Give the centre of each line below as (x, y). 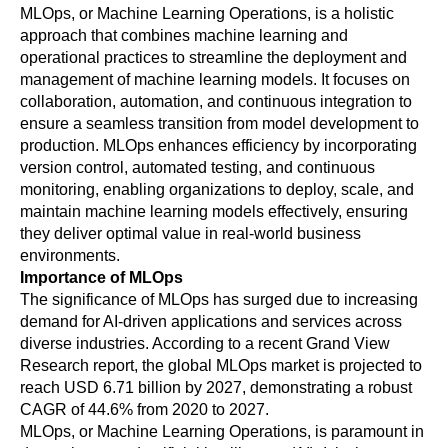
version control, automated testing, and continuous (197, 167)
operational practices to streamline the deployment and (213, 57)
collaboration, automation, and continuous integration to (216, 101)
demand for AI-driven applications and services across (211, 321)
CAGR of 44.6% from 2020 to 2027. (144, 409)
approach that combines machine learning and (184, 35)
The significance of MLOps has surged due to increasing (219, 299)
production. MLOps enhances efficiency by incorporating (218, 145)
